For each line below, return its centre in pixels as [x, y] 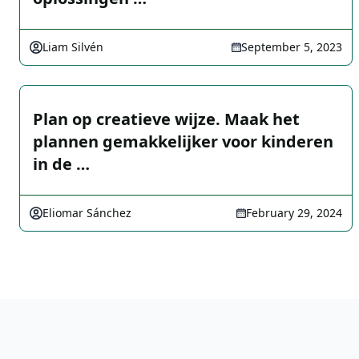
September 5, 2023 [292, 47]
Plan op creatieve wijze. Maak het [166, 119]
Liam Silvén [73, 47]
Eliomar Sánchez [87, 213]
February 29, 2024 [294, 213]
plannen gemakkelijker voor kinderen [183, 141]
